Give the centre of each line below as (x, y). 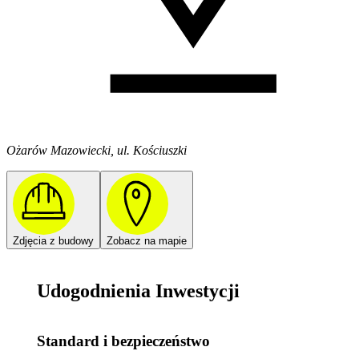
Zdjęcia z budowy (53, 241)
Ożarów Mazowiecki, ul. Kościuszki (97, 151)
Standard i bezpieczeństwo (124, 341)
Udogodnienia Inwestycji (139, 290)
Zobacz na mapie (147, 241)
